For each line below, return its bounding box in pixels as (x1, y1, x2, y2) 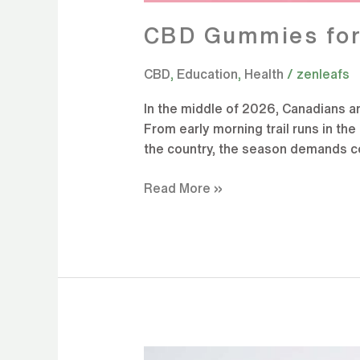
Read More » (143, 178, 223, 198)
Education (176, 63, 238, 84)
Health (243, 63, 284, 84)
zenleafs (296, 63, 350, 84)
